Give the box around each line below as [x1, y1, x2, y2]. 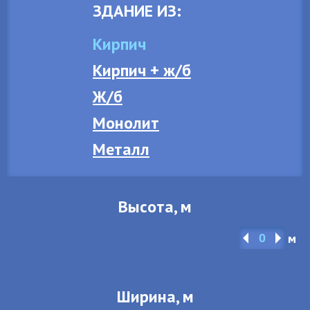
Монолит [93, 112, 159, 134]
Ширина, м [116, 286, 194, 307]
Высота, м [118, 196, 192, 217]
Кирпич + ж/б [93, 60, 191, 81]
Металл [93, 138, 149, 160]
